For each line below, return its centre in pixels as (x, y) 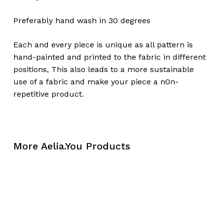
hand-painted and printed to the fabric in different (109, 57)
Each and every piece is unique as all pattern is (103, 44)
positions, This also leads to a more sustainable (103, 69)
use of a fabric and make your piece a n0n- (96, 81)
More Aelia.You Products (72, 146)
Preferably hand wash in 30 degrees (82, 20)
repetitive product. (48, 94)
